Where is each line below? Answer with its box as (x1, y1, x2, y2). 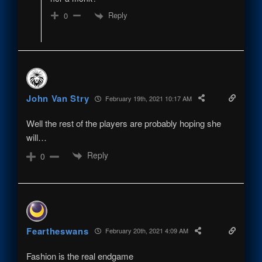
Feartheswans (26, 224, 89, 237)
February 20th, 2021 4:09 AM (103, 226, 188, 236)
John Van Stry (26, 92, 89, 105)
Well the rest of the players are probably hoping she (26, 117, 222, 130)
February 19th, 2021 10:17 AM (104, 93, 192, 103)
